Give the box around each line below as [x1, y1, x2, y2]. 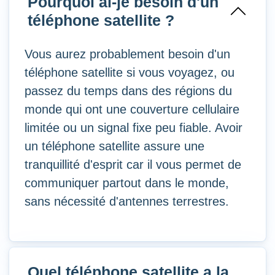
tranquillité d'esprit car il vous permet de [25, 158, 241, 172]
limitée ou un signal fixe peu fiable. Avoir [25, 121, 242, 135]
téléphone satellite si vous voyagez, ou [25, 66, 234, 80]
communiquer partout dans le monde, [25, 176, 229, 190]
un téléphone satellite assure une [25, 139, 204, 153]
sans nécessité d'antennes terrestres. [25, 195, 229, 209]
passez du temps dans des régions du [25, 84, 232, 98]
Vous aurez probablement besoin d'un [25, 47, 230, 61]
